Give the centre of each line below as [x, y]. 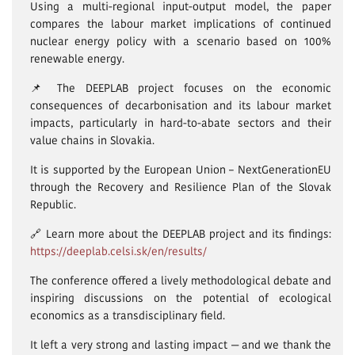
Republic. [53, 205]
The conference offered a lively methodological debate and [180, 281]
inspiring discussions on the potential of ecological [180, 298]
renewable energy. [77, 59]
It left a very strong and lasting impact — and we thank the [180, 345]
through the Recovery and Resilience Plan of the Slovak [180, 187]
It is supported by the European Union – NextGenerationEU [180, 170]
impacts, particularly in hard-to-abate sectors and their [180, 123]
